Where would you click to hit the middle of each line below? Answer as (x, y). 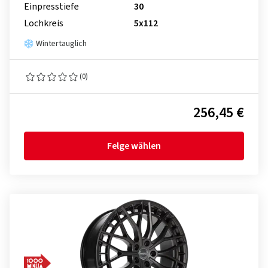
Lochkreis (44, 23)
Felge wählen (134, 146)
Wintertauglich (61, 44)
